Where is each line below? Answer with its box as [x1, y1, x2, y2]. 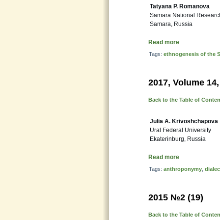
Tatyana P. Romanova [150, 3, 210, 10]
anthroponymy [164, 166, 202, 172]
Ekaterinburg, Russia [150, 136, 206, 142]
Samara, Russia [150, 21, 192, 27]
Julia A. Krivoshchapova [150, 118, 218, 125]
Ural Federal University [150, 127, 211, 134]
